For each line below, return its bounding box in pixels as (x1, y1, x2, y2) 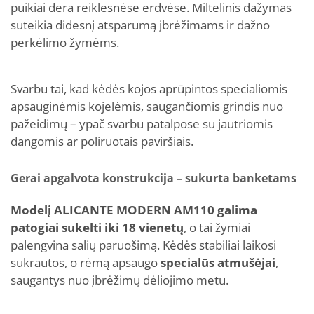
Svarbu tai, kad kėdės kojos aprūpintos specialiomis (11, 81, 287, 97)
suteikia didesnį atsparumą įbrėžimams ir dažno (11, 17, 270, 33)
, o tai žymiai (184, 219, 250, 235)
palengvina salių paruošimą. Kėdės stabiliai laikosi (11, 237, 276, 253)
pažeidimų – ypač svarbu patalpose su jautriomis (11, 116, 273, 132)
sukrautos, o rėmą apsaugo (11, 254, 161, 271)
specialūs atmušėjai (161, 254, 275, 271)
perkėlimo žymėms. (11, 34, 119, 50)
